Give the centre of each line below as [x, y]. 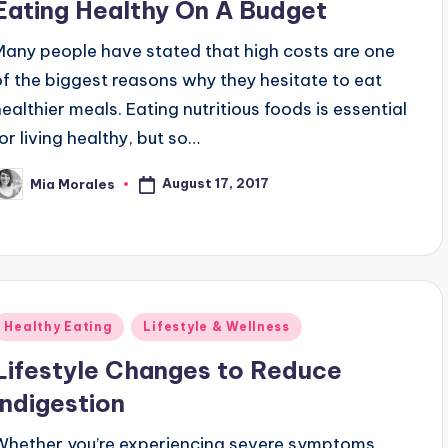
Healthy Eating [58, 327]
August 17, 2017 [216, 183]
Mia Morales [73, 183]
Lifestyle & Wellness [216, 327]
